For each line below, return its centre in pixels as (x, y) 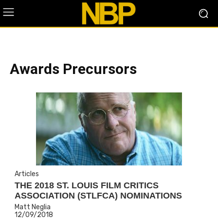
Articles (27, 174)
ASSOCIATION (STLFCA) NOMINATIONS (98, 196)
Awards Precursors (73, 69)
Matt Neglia (33, 207)
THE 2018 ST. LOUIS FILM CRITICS (87, 185)
